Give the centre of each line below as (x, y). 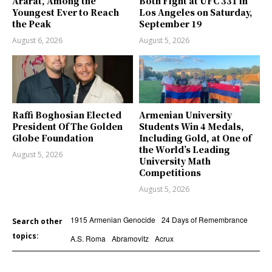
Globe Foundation (53, 138)
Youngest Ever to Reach (66, 12)
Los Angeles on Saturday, (196, 12)
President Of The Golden (67, 127)
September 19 (171, 23)
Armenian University (185, 115)
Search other (37, 222)
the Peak (32, 23)
